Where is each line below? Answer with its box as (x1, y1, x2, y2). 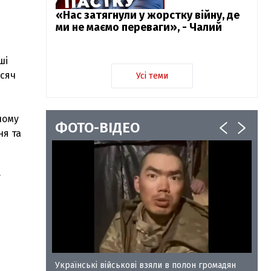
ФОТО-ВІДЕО (55, 119, 140, 136)
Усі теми (135, 71, 168, 81)
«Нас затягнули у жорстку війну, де (56, 8, 240, 22)
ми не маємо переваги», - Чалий (56, 21, 222, 34)
